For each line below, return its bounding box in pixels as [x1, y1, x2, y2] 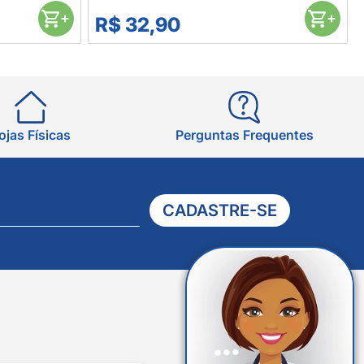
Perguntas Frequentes [175, 127, 314, 144]
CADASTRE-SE [162, 200, 277, 220]
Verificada [288, 320, 335, 335]
